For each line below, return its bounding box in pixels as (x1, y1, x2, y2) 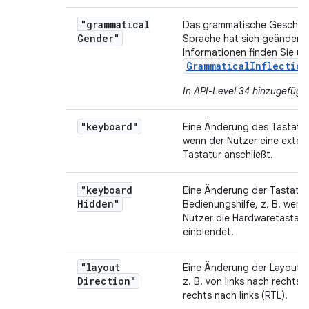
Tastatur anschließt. (183, 148, 273, 161)
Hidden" (77, 197, 119, 210)
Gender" (77, 32, 119, 45)
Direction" (77, 275, 136, 288)
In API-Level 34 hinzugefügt (183, 85, 305, 97)
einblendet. (183, 226, 234, 238)
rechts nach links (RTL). (183, 289, 288, 301)
